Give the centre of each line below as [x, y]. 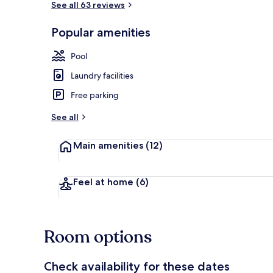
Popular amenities [101, 32]
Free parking [95, 95]
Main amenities [109, 145]
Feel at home [105, 182]
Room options [98, 237]
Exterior [240, 38]
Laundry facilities [102, 75]
